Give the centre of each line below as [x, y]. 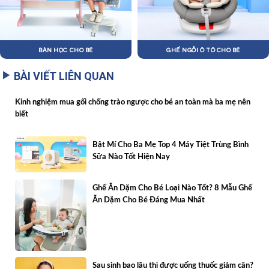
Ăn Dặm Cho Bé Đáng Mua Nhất [149, 200]
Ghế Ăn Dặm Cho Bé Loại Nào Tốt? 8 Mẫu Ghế [173, 188]
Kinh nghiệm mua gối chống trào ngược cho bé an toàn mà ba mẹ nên [133, 102]
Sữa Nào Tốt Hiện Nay [131, 157]
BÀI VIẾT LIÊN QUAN [64, 76]
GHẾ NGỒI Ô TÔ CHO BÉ [203, 50]
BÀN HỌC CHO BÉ [66, 50]
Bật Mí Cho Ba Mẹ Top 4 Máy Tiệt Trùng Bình [171, 145]
